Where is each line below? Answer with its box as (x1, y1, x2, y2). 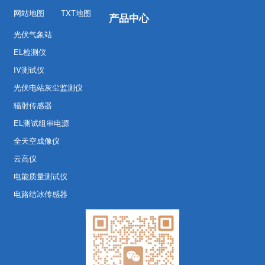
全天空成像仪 (14, 135, 60, 147)
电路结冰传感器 (14, 188, 67, 200)
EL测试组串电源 (14, 117, 69, 129)
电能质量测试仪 (14, 170, 67, 182)
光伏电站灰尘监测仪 (14, 82, 83, 93)
